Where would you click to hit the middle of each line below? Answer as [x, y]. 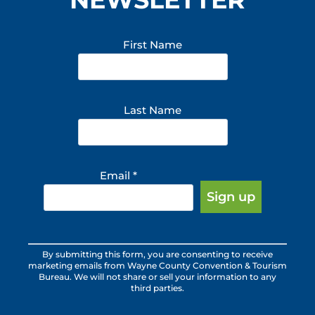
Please [46, 292]
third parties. [157, 288]
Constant [53, 242]
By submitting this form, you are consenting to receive [157, 254]
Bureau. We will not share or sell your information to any [157, 277]
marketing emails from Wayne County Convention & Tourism [157, 265]
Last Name [153, 110]
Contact [50, 259]
